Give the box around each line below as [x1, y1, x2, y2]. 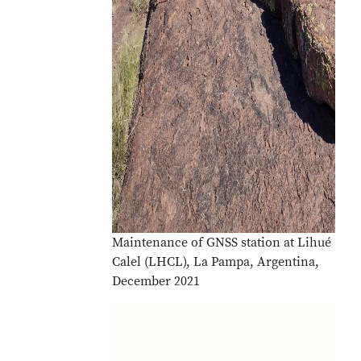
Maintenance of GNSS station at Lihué [112, 234, 332, 251]
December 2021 [112, 273, 201, 289]
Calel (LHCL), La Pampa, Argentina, [112, 254, 320, 270]
